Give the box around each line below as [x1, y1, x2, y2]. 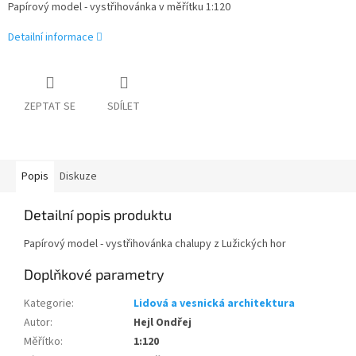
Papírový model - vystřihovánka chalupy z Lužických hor [24, 236, 286, 253]
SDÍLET [107, 99, 140, 115]
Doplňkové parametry [24, 265, 164, 284]
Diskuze [60, 168, 97, 185]
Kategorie [24, 296, 72, 312]
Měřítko [24, 334, 60, 350]
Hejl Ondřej [133, 315, 192, 331]
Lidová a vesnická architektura [133, 296, 295, 312]
